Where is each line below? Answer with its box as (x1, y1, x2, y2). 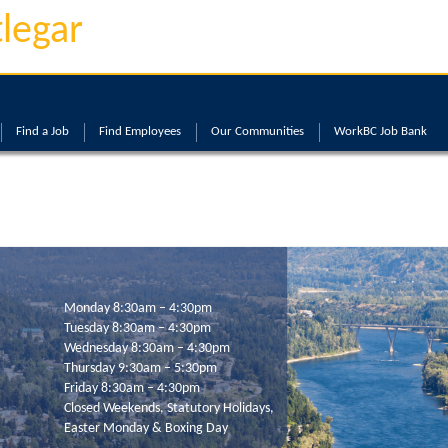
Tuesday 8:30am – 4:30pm (64, 321, 212, 337)
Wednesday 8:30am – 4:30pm (64, 341, 231, 357)
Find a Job (16, 125, 69, 138)
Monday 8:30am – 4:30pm (64, 301, 213, 317)
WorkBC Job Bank (334, 125, 427, 138)
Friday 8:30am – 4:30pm (64, 381, 201, 397)
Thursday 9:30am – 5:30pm (64, 361, 218, 377)
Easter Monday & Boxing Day (64, 421, 229, 437)
